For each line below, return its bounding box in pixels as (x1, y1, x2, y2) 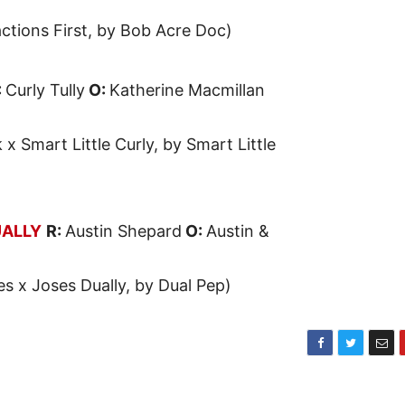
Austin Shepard (65, 221, 182, 241)
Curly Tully (5, 80, 85, 100)
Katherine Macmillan (109, 80, 265, 100)
